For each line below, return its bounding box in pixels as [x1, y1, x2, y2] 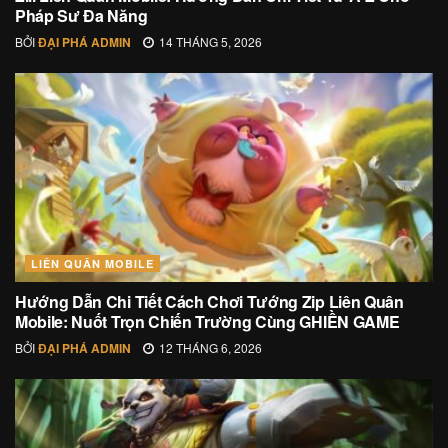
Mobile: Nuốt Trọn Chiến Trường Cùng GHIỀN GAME [15, 310, 400, 334]
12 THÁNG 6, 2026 [156, 339, 262, 357]
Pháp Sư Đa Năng [15, 4, 148, 28]
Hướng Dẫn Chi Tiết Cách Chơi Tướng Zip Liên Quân [15, 290, 404, 314]
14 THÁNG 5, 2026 [156, 33, 262, 51]
